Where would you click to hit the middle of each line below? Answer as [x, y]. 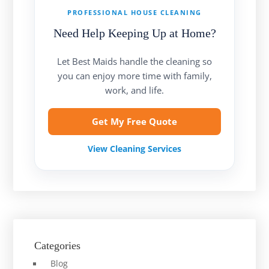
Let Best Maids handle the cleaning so [134, 62]
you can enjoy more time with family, [134, 76]
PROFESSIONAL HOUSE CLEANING [134, 13]
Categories [58, 245]
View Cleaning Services [134, 149]
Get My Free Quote [134, 122]
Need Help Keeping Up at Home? [134, 33]
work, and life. [134, 90]
